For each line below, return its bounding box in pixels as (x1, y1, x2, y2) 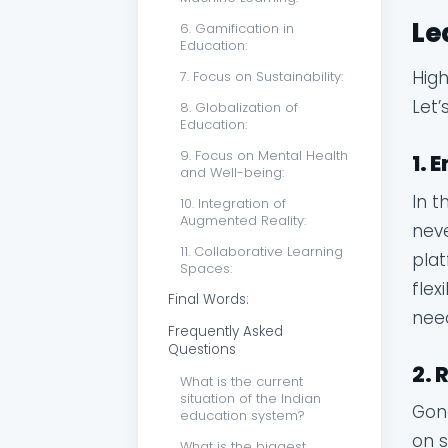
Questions (168, 340, 236, 360)
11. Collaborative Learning (180, 242, 343, 262)
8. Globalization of (180, 98, 298, 118)
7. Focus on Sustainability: (180, 67, 343, 87)
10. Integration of (180, 194, 286, 214)
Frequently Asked (168, 322, 283, 342)
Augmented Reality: (180, 211, 306, 231)
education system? (180, 406, 305, 426)
